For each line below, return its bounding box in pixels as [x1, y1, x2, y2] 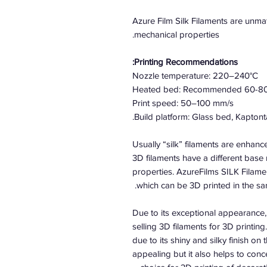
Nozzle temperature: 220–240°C [132, 70, 258, 80]
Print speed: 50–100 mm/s [132, 98, 234, 108]
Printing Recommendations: [134, 57, 238, 67]
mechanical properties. [134, 29, 219, 39]
